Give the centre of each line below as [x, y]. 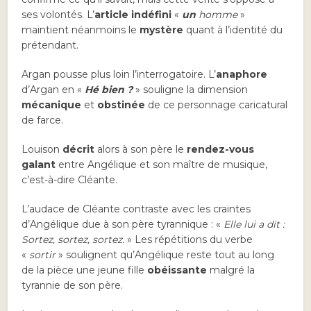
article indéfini [133, 15]
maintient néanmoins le [81, 30]
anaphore [242, 75]
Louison [42, 150]
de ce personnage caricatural [217, 105]
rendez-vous [221, 150]
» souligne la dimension [191, 90]
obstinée [121, 105]
